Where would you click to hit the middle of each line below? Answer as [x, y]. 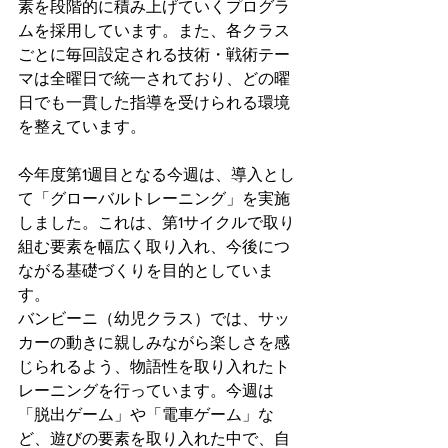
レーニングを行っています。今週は [146, 390]
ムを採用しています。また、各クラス [154, 30]
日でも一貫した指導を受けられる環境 [154, 102]
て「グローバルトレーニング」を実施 [154, 198]
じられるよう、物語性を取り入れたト [154, 366]
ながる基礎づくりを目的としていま [146, 270]
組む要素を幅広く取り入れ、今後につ [154, 246]
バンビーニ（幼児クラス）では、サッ [154, 318]
